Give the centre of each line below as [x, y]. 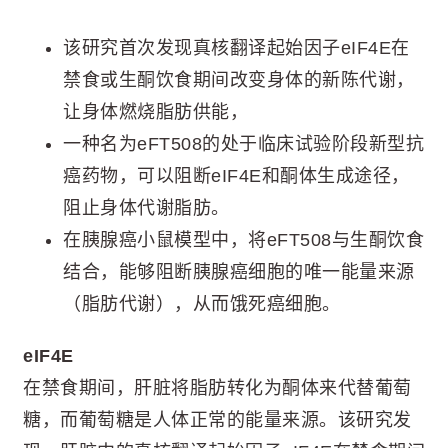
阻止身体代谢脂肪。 [146, 207]
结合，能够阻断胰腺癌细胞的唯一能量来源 [239, 271]
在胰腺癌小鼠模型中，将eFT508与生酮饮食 [243, 239]
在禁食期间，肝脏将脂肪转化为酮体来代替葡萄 [217, 387]
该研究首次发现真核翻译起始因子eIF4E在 [236, 47]
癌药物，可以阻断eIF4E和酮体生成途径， [236, 175]
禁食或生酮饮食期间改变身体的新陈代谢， [239, 79]
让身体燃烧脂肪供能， [155, 111]
